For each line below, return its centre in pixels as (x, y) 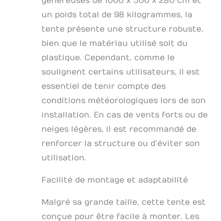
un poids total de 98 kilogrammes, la (117, 15)
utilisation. (64, 158)
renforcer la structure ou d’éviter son (121, 144)
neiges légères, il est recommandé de (119, 129)
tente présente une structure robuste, (122, 29)
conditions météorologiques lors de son (124, 101)
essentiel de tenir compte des (104, 87)
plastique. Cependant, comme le (108, 58)
